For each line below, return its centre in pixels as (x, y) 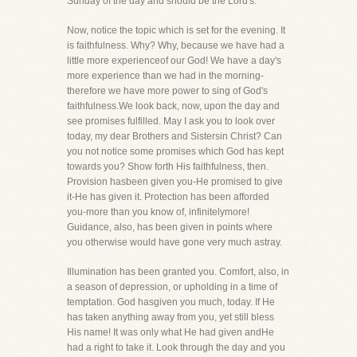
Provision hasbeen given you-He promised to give (175, 182)
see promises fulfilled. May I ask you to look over (171, 121)
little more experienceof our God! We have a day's (174, 61)
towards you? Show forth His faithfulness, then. (168, 167)
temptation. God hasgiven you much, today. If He (171, 302)
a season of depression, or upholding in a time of (172, 287)
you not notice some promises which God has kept (175, 151)
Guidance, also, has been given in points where (170, 227)
